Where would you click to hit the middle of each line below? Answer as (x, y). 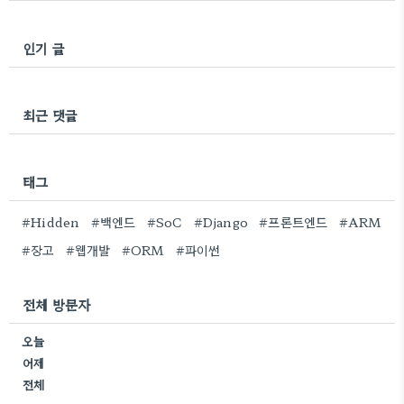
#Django (221, 222)
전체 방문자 (57, 304)
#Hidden (51, 222)
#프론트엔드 (294, 222)
